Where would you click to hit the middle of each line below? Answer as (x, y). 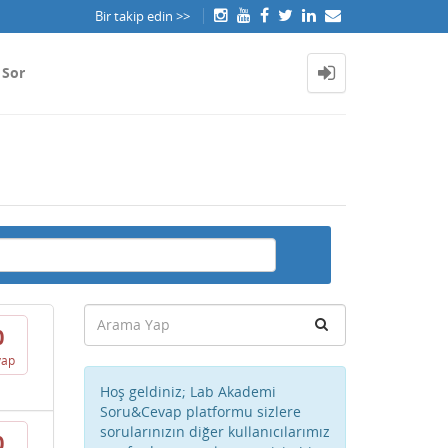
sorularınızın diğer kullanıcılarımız (214, 431)
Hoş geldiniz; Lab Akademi (187, 391)
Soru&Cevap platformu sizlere (200, 411)
